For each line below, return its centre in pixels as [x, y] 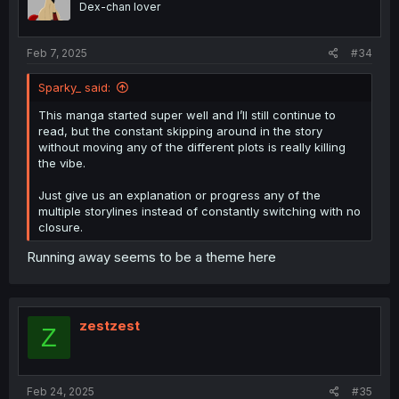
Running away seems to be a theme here [151, 257]
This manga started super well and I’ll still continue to [187, 114]
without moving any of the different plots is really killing [192, 147]
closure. [61, 227]
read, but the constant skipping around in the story [180, 130]
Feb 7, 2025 [57, 53]
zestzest [110, 326]
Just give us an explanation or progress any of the [179, 195]
